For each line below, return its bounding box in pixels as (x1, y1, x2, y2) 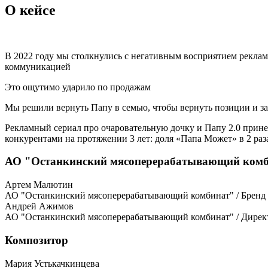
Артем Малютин (5, 179, 73, 190)
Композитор (5, 233, 68, 246)
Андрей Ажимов (5, 201, 74, 212)
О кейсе (5, 2, 56, 18)
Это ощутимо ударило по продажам (5, 81, 151, 92)
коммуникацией (5, 61, 71, 72)
